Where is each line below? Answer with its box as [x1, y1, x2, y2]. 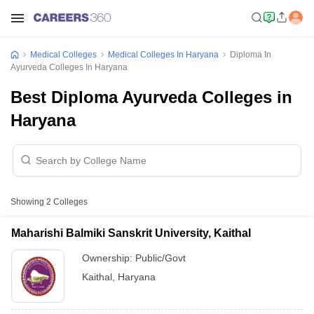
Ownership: [82, 252, 135, 264]
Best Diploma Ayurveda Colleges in [11, 88, 292, 107]
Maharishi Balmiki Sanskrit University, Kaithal [11, 227, 251, 239]
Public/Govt [135, 252, 186, 264]
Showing [11, 197, 46, 207]
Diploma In [230, 50, 271, 60]
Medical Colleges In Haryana [108, 50, 219, 60]
